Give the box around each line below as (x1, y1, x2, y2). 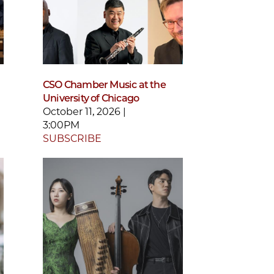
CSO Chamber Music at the (43, 79, 166, 91)
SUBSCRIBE (43, 133, 102, 145)
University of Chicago (43, 92, 139, 105)
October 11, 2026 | (43, 106, 126, 118)
